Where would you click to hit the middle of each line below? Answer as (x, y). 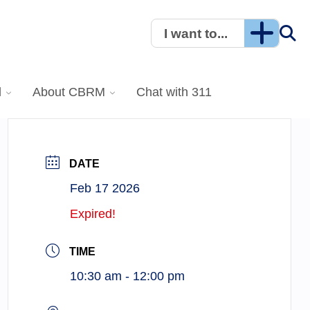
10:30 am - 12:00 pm (128, 276)
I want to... (196, 33)
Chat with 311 (174, 92)
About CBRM (69, 92)
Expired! (93, 213)
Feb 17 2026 (105, 188)
